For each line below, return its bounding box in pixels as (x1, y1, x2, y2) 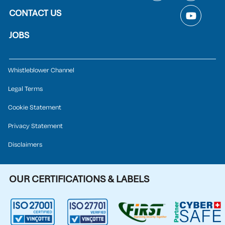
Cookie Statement (8, 103, 61, 113)
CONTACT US (9, 8, 61, 19)
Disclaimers (8, 140, 42, 150)
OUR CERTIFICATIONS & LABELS (9, 173, 149, 186)
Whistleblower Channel (8, 66, 74, 75)
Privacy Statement (8, 122, 63, 131)
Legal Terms (8, 84, 43, 94)
